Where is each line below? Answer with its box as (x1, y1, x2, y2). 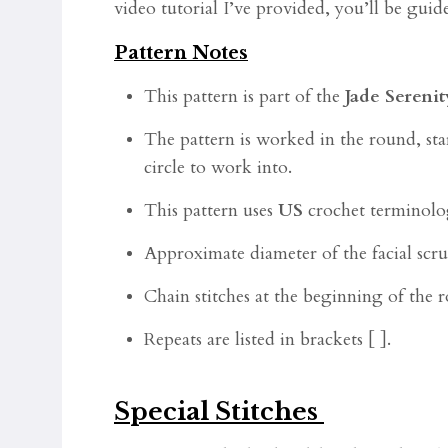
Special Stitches (114, 397, 324, 426)
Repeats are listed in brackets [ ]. (144, 327, 391, 352)
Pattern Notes (114, 42, 248, 64)
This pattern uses (144, 198, 278, 223)
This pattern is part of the (144, 84, 345, 109)
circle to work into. (144, 155, 292, 180)
